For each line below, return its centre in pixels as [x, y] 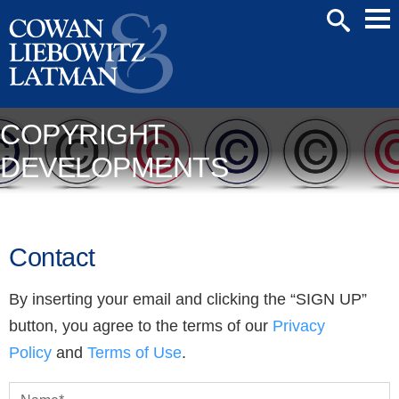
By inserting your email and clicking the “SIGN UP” [188, 299]
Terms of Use [134, 352]
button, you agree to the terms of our [141, 326]
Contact [52, 257]
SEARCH [350, 45]
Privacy [299, 326]
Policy [30, 352]
